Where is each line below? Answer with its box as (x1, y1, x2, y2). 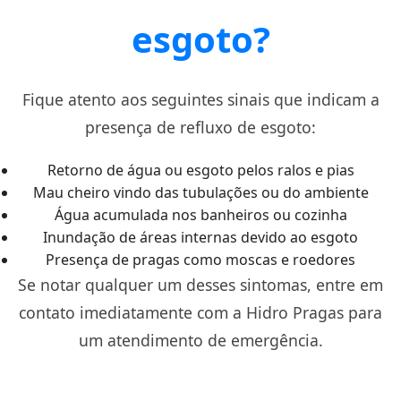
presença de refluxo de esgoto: (85, 116, 316, 138)
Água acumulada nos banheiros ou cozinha (54, 205, 347, 225)
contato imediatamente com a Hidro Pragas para (19, 302, 382, 323)
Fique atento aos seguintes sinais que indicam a (21, 89, 380, 110)
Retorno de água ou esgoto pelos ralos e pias (47, 160, 354, 180)
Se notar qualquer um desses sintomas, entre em (18, 274, 383, 295)
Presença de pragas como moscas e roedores (46, 250, 355, 269)
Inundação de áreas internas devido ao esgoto (43, 227, 358, 247)
